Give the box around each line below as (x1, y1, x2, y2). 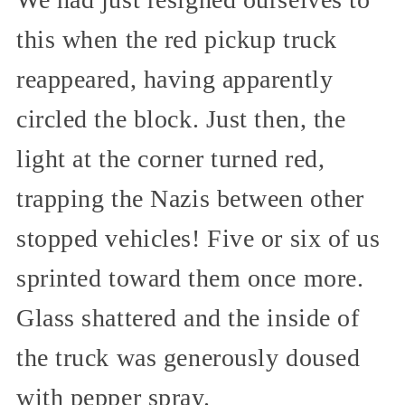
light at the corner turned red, (16, 144, 325, 173)
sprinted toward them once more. (16, 263, 364, 292)
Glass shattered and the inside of (16, 303, 360, 332)
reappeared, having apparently (16, 64, 334, 93)
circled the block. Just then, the (16, 104, 346, 133)
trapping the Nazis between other (16, 184, 364, 212)
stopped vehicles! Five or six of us (16, 223, 381, 252)
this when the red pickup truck (16, 24, 337, 53)
